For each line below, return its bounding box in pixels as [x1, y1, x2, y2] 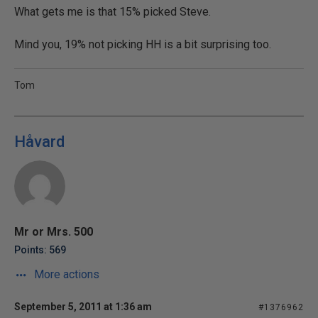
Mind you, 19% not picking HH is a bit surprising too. [14, 38, 271, 51]
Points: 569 [14, 244, 66, 256]
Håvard [14, 133, 65, 150]
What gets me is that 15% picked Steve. [14, 5, 211, 18]
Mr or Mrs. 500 [14, 225, 93, 238]
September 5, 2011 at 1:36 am [14, 301, 152, 312]
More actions [31, 268, 99, 281]
